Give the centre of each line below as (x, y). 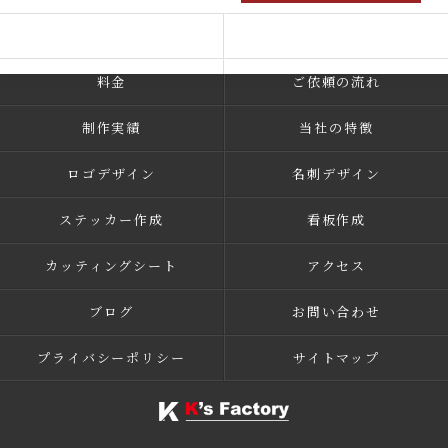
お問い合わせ (336, 311)
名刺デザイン (336, 173)
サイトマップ (336, 357)
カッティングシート (111, 265)
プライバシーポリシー (111, 357)
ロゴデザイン (111, 173)
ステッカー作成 (111, 219)
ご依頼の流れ (336, 81)
